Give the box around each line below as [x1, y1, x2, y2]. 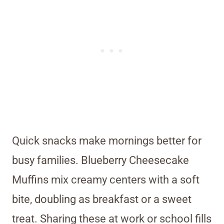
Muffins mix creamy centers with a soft [12, 173, 199, 186]
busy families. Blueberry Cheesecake [12, 154, 189, 167]
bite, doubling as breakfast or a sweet [12, 193, 191, 206]
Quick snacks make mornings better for [12, 134, 201, 147]
